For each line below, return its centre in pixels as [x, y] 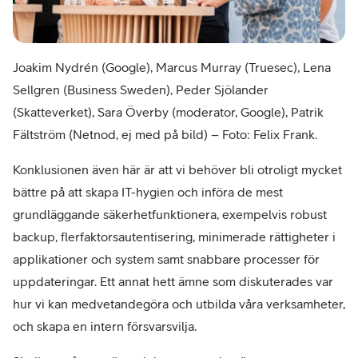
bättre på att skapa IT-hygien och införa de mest [148, 191]
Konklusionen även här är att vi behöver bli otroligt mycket [177, 169]
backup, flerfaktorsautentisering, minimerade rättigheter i [174, 236]
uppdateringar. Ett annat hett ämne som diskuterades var [173, 281]
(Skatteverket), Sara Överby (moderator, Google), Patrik [168, 111]
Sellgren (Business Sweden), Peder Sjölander [141, 89]
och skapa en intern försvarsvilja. [105, 326]
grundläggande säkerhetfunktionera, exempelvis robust [170, 214]
